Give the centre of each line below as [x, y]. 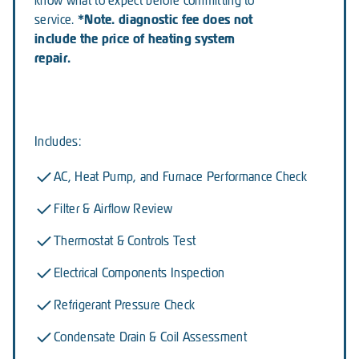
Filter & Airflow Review [113, 208]
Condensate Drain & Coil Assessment [150, 337]
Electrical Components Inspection [139, 272]
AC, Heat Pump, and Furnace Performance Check [181, 176]
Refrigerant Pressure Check [125, 305]
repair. [53, 58]
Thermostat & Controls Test [125, 240]
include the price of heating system [135, 38]
